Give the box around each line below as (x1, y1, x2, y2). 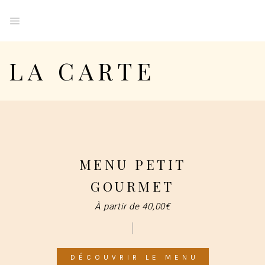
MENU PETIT (79, 156, 186, 173)
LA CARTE (9, 55, 156, 86)
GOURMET (91, 177, 174, 195)
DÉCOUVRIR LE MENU (70, 253, 199, 262)
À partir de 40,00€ (95, 200, 170, 213)
